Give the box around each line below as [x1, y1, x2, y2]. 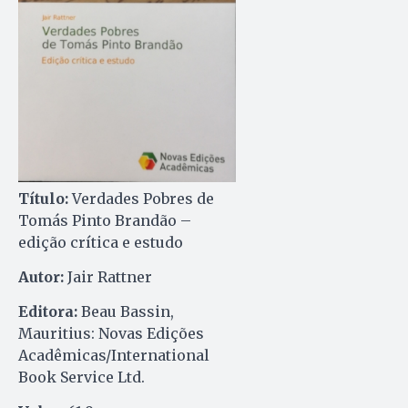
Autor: [18, 268, 64, 287]
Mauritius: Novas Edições [18, 324, 204, 343]
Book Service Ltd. [18, 368, 145, 387]
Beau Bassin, [77, 302, 174, 321]
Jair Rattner [64, 268, 152, 287]
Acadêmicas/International [18, 346, 209, 365]
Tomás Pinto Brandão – [18, 211, 191, 230]
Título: [18, 189, 68, 209]
